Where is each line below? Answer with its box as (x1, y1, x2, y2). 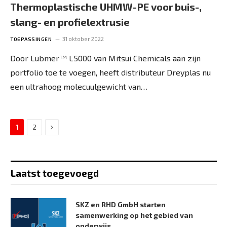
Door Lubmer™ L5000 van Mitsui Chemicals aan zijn (10, 53, 201, 63)
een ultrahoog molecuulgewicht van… (10, 82, 147, 91)
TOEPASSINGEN (10, 36, 52, 42)
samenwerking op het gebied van (75, 211, 193, 219)
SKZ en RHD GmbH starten (75, 200, 166, 209)
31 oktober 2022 (62, 35, 104, 42)
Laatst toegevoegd (11, 167, 99, 179)
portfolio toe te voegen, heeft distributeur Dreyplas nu (10, 67, 211, 77)
